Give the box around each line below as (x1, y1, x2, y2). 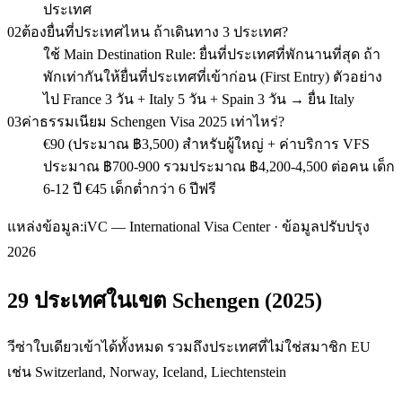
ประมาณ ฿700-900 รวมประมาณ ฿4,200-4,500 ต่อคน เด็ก (43, 158, 395, 174)
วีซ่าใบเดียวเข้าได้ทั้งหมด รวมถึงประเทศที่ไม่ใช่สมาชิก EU (7, 339, 371, 355)
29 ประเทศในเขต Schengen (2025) (7, 288, 322, 312)
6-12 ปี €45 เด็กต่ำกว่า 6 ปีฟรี (43, 180, 216, 197)
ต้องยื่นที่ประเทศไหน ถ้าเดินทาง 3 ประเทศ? (22, 23, 288, 39)
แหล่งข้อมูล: (7, 218, 83, 234)
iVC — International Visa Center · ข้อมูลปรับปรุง (83, 218, 370, 234)
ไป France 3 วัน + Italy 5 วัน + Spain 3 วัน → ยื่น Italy (43, 91, 354, 107)
